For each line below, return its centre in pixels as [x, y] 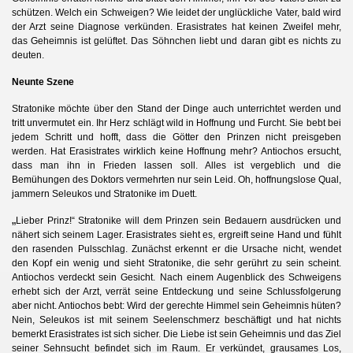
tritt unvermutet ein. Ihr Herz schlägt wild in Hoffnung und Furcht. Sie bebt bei [176, 123]
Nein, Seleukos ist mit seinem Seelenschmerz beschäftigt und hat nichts [176, 320]
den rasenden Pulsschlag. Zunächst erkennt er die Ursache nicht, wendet [176, 249]
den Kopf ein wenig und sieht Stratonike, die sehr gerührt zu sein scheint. [176, 263]
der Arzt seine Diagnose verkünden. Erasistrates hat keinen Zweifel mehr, [176, 26]
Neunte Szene [43, 82]
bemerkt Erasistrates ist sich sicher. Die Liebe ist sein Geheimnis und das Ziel [176, 334]
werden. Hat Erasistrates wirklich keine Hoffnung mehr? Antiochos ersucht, [176, 151]
